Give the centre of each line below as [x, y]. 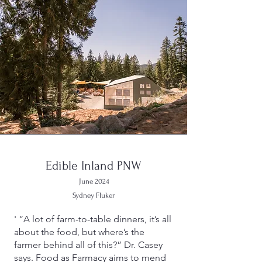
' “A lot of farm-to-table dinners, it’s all [93, 219]
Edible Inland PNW [94, 166]
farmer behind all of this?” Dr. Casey [88, 245]
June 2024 [94, 181]
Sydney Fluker [94, 195]
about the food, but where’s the [79, 232]
